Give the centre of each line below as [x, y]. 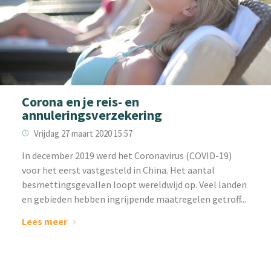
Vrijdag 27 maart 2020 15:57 [83, 134]
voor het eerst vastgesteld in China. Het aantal [118, 170]
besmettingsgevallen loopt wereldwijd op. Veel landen [134, 185]
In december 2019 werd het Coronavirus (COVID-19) [126, 156]
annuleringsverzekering [92, 115]
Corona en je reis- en [80, 102]
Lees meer [44, 222]
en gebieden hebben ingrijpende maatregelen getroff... [134, 199]
